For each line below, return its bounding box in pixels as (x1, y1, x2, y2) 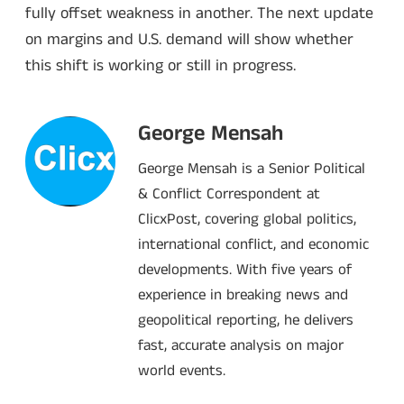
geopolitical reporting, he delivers (138, 309, 353, 332)
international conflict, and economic (138, 234, 369, 256)
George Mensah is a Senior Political (138, 158, 365, 180)
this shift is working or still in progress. (25, 53, 296, 78)
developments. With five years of (138, 259, 352, 281)
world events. (138, 360, 225, 382)
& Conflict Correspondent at (138, 183, 320, 206)
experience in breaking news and (138, 284, 348, 307)
